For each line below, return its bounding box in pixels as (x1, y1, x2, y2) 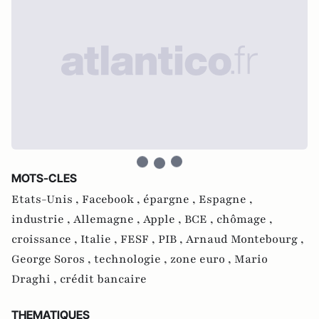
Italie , (80, 231, 120, 247)
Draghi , (11, 271, 60, 287)
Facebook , (82, 191, 143, 207)
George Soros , (11, 251, 94, 267)
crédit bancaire (60, 271, 147, 287)
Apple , (143, 211, 184, 227)
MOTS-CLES (11, 170, 77, 185)
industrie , (11, 211, 73, 227)
